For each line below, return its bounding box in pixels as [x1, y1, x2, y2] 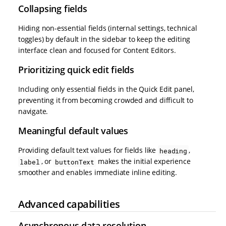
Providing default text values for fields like [18, 145, 158, 155]
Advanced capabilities [18, 197, 120, 211]
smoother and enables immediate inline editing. [18, 167, 177, 178]
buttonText [54, 157, 94, 166]
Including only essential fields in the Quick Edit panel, [18, 84, 194, 94]
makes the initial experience [96, 156, 191, 166]
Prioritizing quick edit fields [18, 64, 134, 76]
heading [159, 146, 187, 155]
